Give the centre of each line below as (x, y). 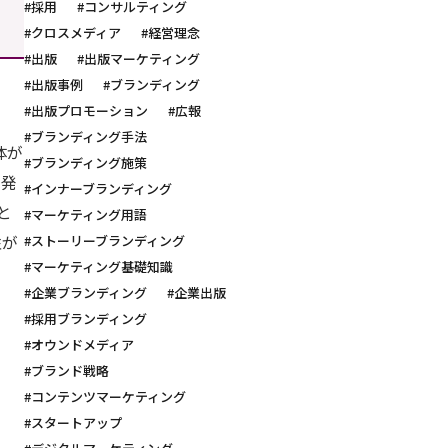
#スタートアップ (73, 423)
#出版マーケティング (138, 59)
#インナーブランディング (98, 189)
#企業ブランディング (85, 293)
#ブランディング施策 (85, 163)
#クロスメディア (72, 33)
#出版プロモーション (86, 111)
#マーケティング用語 (85, 215)
